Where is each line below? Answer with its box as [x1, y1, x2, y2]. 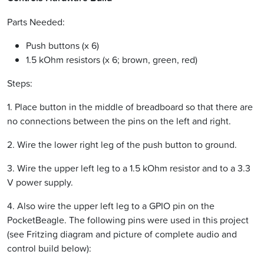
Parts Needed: [7, 15, 65, 29]
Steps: [7, 77, 32, 90]
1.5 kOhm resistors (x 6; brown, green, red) [26, 53, 197, 67]
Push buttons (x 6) [26, 39, 99, 52]
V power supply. [7, 176, 73, 189]
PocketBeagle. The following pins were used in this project [7, 213, 249, 227]
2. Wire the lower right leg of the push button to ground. [7, 138, 237, 151]
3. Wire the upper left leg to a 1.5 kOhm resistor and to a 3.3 [7, 161, 250, 175]
